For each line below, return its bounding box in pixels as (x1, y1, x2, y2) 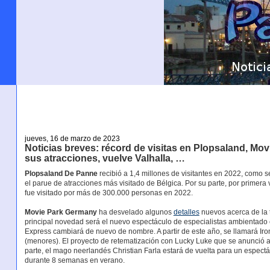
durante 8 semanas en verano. (24, 256, 125, 265)
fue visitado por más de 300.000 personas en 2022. (24, 189, 193, 198)
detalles (173, 208, 199, 217)
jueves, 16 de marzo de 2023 (24, 134, 120, 143)
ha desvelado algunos (96, 208, 174, 217)
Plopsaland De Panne (24, 169, 98, 178)
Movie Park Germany (24, 208, 97, 217)
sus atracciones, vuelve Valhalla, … (24, 152, 185, 163)
